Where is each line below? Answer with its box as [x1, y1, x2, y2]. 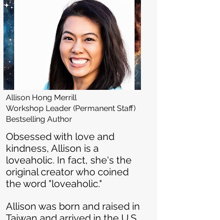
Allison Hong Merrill [6, 93, 77, 102]
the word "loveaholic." [6, 178, 102, 190]
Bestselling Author [6, 114, 72, 124]
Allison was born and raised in [6, 200, 140, 212]
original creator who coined [6, 166, 129, 178]
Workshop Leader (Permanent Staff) [6, 104, 136, 113]
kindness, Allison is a [6, 142, 99, 154]
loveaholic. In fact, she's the [6, 154, 132, 166]
